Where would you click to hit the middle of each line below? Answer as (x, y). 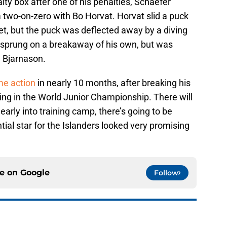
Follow (166, 173)
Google (35, 173)
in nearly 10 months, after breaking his (113, 83)
